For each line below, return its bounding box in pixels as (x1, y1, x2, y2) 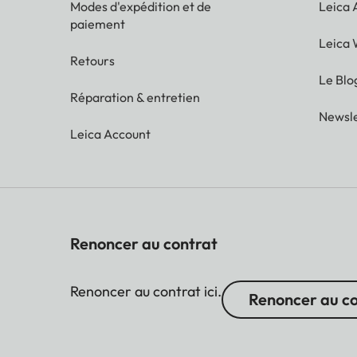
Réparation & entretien (70, 88, 200, 105)
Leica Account (70, 125, 151, 142)
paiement (70, 15, 125, 32)
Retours (70, 52, 115, 69)
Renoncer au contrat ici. (70, 281, 222, 300)
